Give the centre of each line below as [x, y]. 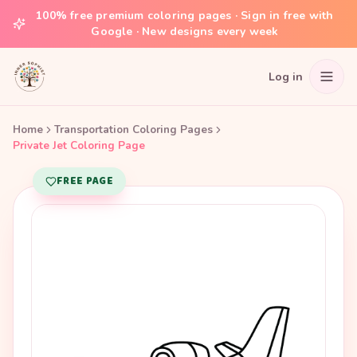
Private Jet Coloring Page [79, 145]
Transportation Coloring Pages [133, 129]
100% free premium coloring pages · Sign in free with [185, 16]
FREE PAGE [85, 181]
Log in [286, 76]
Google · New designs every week [185, 31]
